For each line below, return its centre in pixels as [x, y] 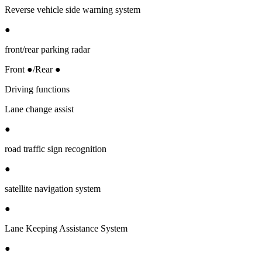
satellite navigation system [53, 188]
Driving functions [37, 89]
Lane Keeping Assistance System [66, 228]
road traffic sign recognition [56, 149]
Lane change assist [39, 109]
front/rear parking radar [47, 49]
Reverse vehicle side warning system [73, 9]
